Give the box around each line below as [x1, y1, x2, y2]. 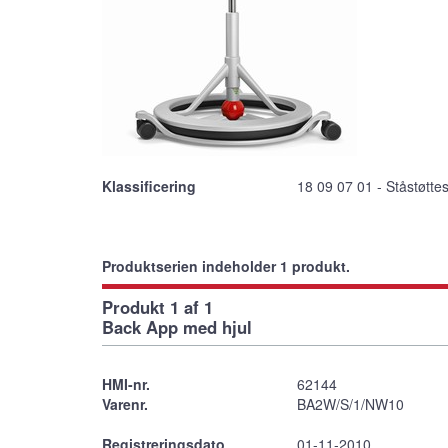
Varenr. [102, 393, 148, 414]
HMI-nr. [102, 373, 150, 394]
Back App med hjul [102, 314, 252, 339]
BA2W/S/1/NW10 [297, 393, 404, 414]
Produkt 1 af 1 [102, 294, 213, 319]
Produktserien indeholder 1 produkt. [102, 255, 350, 276]
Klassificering [102, 175, 196, 196]
